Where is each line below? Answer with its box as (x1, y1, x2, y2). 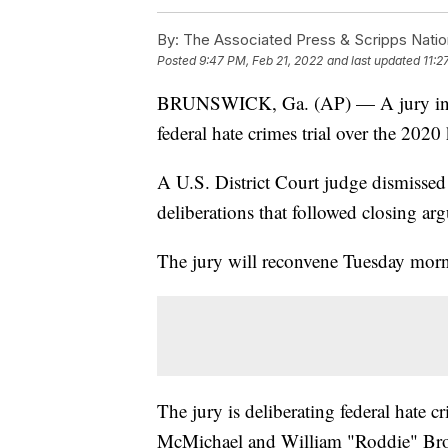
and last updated (327, 53, 420, 69)
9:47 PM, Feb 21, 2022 (199, 53, 323, 69)
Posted (157, 53, 199, 69)
